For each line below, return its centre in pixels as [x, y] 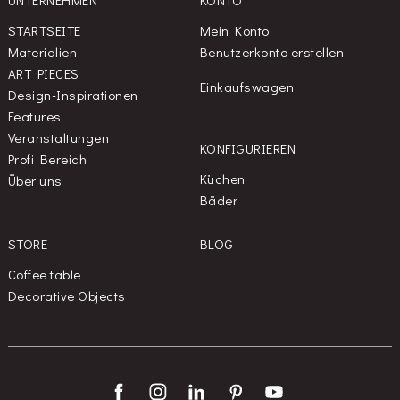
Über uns [35, 181]
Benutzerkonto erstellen [272, 52]
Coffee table [44, 275]
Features [34, 117]
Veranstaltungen [58, 138]
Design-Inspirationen [73, 95]
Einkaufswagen [247, 87]
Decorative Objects [67, 296]
